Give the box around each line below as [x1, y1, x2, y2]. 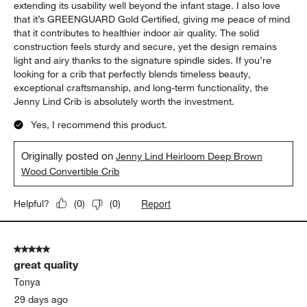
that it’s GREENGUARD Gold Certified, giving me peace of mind [14, 12, 291, 25]
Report [141, 196, 171, 210]
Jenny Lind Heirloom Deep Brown [116, 149, 263, 162]
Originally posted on [21, 149, 116, 162]
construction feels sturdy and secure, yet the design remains [14, 40, 278, 53]
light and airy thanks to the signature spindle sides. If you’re [14, 53, 272, 66]
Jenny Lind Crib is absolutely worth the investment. [14, 95, 235, 108]
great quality [14, 257, 79, 271]
